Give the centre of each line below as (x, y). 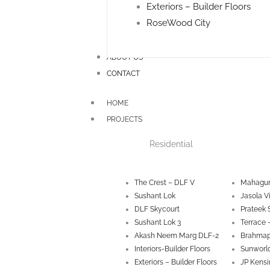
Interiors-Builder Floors (172, 249)
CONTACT (123, 73)
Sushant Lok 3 (158, 222)
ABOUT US (125, 57)
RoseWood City (178, 23)
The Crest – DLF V (165, 183)
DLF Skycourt (157, 209)
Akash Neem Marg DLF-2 (177, 236)
